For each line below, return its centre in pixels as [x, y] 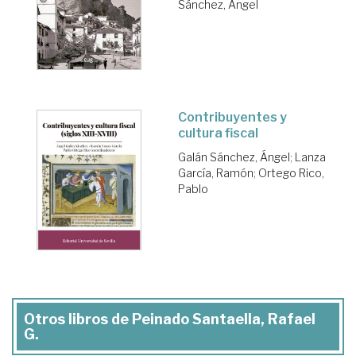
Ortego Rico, [291, 173]
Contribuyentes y [232, 118]
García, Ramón [216, 173]
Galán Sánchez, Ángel [234, 157]
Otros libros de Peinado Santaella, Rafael [170, 319]
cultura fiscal [218, 133]
